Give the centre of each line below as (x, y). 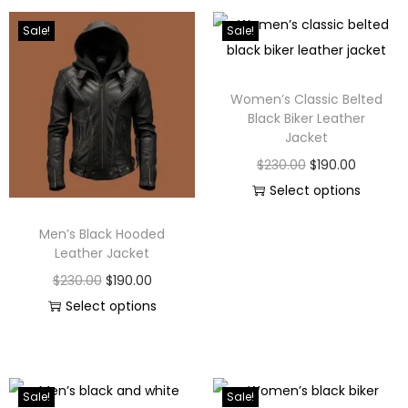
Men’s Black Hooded (102, 235)
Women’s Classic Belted (306, 100)
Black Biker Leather (306, 119)
